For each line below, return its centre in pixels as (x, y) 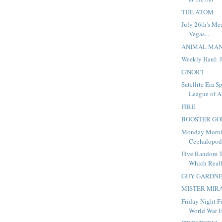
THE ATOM (198, 12)
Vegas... (199, 34)
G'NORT (193, 72)
